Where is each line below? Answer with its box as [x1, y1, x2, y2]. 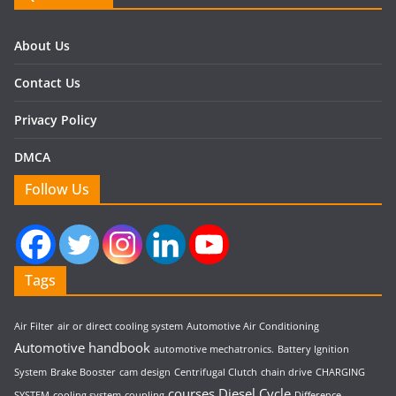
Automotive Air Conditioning [187, 320, 319, 333]
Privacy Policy [14, 111, 97, 129]
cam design [119, 366, 171, 379]
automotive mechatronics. [154, 343, 274, 356]
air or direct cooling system [57, 320, 183, 333]
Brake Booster [50, 366, 116, 379]
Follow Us [25, 179, 89, 200]
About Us [14, 37, 70, 55]
